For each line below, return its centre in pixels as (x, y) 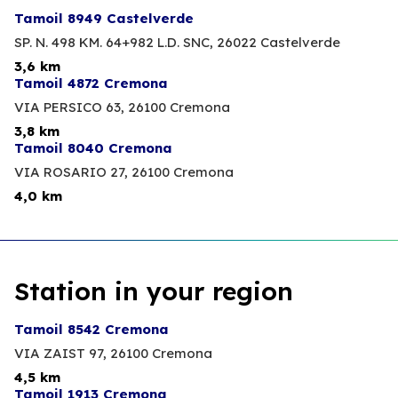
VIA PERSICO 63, (69, 107)
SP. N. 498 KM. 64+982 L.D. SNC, (114, 43)
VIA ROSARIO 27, (71, 172)
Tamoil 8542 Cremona (92, 330)
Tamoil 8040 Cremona (93, 148)
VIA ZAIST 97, (60, 354)
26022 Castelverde (279, 43)
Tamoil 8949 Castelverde (104, 19)
